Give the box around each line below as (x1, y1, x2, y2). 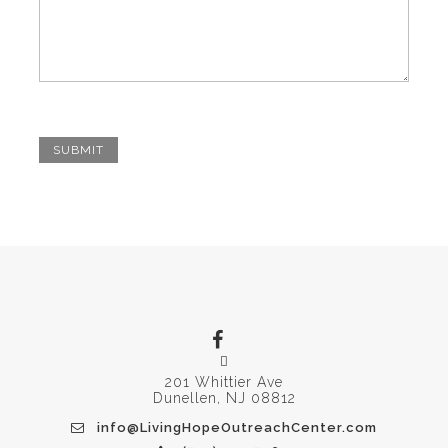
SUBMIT (53, 143, 104, 157)
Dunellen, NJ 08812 (152, 390, 296, 406)
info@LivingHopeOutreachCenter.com (97, 420, 377, 435)
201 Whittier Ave (165, 374, 283, 390)
